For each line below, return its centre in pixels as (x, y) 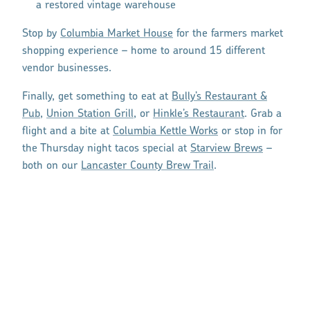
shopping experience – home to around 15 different (144, 51)
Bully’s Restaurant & (219, 97)
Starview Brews (227, 148)
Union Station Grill (90, 114)
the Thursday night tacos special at (106, 148)
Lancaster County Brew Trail (147, 166)
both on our (52, 166)
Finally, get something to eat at (97, 97)
